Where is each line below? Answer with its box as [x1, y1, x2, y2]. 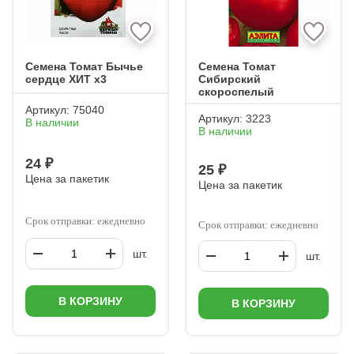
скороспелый [198, 85, 274, 98]
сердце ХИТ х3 [25, 73, 107, 85]
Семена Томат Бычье [25, 60, 143, 73]
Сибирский [198, 73, 261, 85]
